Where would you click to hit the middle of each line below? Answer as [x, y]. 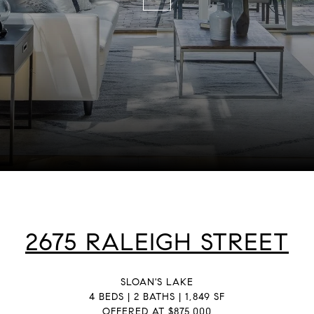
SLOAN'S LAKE [157, 282]
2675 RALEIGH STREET [157, 242]
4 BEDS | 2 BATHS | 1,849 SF [157, 296]
